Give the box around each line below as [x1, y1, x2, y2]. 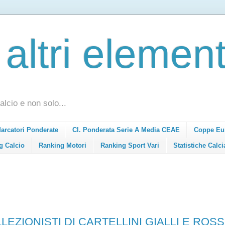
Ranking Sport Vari [100, 141, 159, 149]
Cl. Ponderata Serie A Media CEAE [72, 126, 180, 134]
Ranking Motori [39, 141, 86, 149]
